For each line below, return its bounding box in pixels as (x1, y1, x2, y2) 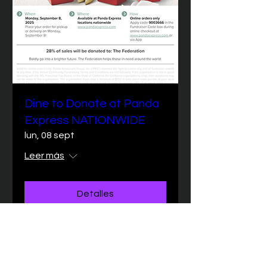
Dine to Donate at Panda (24, 98, 159, 110)
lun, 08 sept (24, 131, 74, 140)
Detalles (77, 189, 114, 198)
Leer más (24, 151, 64, 160)
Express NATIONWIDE (24, 114, 145, 126)
